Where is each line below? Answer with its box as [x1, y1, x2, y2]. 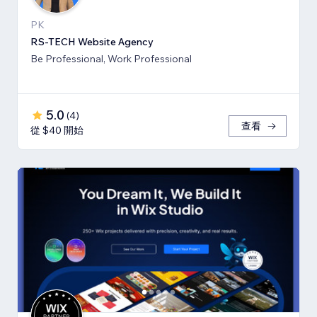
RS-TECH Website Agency [30, 35, 154, 49]
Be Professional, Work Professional [30, 52, 192, 66]
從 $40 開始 [30, 124, 83, 137]
